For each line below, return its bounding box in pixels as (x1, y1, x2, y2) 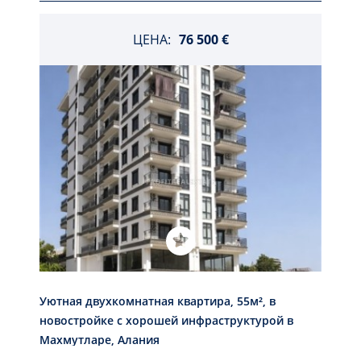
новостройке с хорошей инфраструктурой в (39, 312, 293, 328)
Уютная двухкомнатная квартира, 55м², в (39, 293, 276, 309)
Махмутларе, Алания (39, 331, 160, 347)
